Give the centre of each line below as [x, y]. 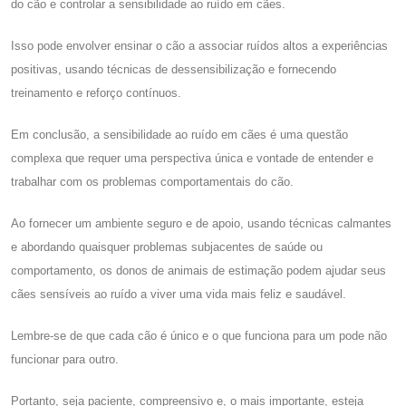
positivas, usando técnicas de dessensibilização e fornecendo [174, 69]
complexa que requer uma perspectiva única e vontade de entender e [192, 158]
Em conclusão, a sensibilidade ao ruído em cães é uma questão [179, 134]
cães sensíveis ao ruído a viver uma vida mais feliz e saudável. [179, 294]
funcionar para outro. [65, 359]
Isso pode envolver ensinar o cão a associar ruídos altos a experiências [199, 45]
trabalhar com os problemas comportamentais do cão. [152, 181]
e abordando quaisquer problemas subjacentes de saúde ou [167, 246]
